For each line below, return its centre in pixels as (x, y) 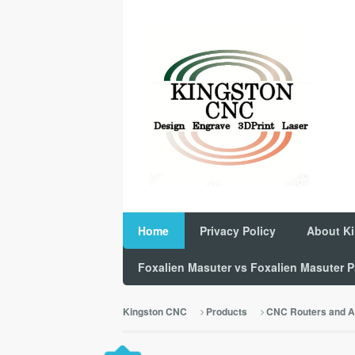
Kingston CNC (155, 311)
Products (226, 311)
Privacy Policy (238, 230)
